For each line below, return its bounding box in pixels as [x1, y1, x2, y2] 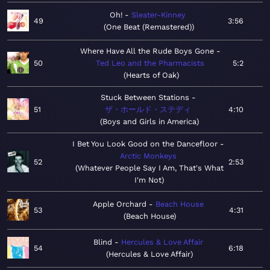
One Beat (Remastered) [106, 22, 192, 32]
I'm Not [134, 175, 162, 185]
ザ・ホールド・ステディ [105, 105, 191, 115]
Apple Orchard [93, 199, 146, 209]
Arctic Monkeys [119, 151, 177, 161]
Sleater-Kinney [131, 10, 186, 20]
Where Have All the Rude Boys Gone [80, 46, 214, 56]
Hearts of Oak [126, 71, 177, 80]
